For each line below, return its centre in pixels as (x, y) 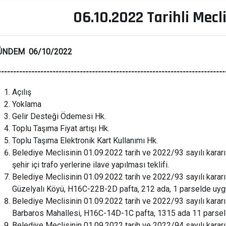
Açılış (22, 92)
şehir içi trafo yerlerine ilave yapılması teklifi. (92, 165)
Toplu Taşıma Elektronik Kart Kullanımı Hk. (86, 140)
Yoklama (27, 104)
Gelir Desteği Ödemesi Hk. (60, 116)
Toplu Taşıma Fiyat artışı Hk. (61, 128)
